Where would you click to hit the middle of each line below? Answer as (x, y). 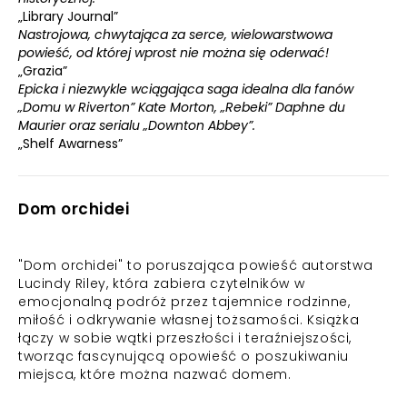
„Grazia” (43, 71)
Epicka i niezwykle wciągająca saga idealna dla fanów (186, 89)
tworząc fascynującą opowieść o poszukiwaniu (184, 356)
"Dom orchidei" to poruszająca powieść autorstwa (196, 265)
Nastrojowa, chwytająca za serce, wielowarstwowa (175, 35)
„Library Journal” (68, 16)
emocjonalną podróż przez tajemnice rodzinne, (184, 302)
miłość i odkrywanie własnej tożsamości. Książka (189, 320)
